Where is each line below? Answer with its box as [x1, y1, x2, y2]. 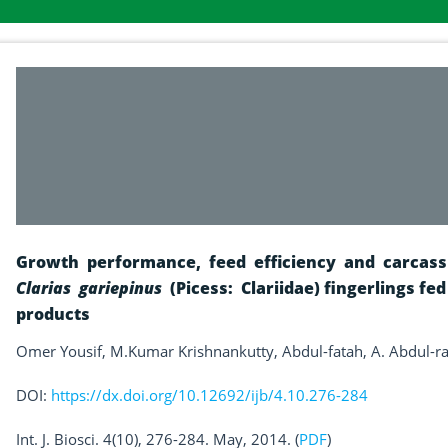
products [16, 302, 90, 325]
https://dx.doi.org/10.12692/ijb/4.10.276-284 [51, 384, 368, 405]
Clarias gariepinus [16, 276, 162, 299]
